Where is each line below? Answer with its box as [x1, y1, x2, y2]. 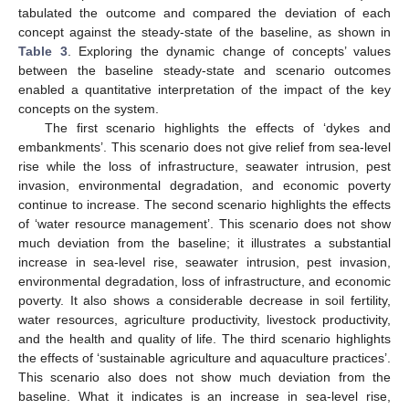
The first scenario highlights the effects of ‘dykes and [44, 121, 391, 136]
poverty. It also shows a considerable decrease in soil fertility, [18, 293, 391, 309]
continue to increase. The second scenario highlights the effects [18, 197, 391, 213]
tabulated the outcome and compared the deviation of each [18, 5, 391, 21]
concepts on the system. [18, 101, 159, 117]
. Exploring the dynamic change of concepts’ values [67, 44, 391, 59]
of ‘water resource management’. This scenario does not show [18, 216, 391, 232]
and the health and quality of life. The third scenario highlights [18, 331, 391, 347]
